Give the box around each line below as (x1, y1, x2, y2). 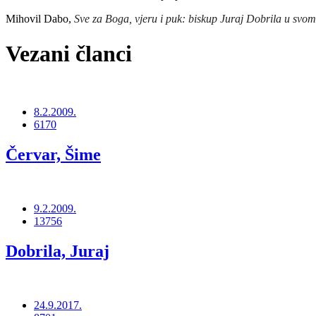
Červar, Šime (6, 145, 101, 164)
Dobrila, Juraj (6, 242, 109, 261)
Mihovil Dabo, (6, 13, 74, 25)
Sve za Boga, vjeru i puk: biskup (74, 13, 220, 25)
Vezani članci (6, 40, 132, 66)
